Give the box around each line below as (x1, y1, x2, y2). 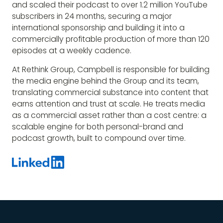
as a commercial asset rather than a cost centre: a (11, 110, 207, 121)
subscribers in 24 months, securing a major (11, 10, 172, 22)
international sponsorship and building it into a (11, 21, 185, 33)
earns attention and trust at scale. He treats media (11, 98, 205, 110)
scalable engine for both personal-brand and (11, 121, 183, 133)
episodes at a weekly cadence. (11, 44, 131, 56)
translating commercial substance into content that (11, 87, 209, 99)
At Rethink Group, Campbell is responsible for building (11, 64, 210, 76)
